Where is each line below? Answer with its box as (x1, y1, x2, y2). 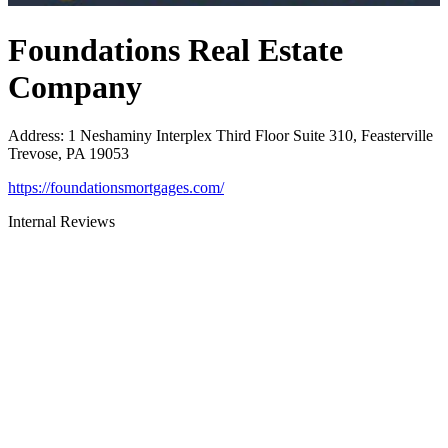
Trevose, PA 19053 (8, 145, 129, 163)
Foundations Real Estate (8, 31, 343, 68)
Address (8, 127, 60, 145)
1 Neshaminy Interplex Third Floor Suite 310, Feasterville (68, 127, 433, 145)
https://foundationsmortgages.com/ (8, 179, 224, 197)
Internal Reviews (8, 213, 115, 231)
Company (8, 68, 142, 105)
